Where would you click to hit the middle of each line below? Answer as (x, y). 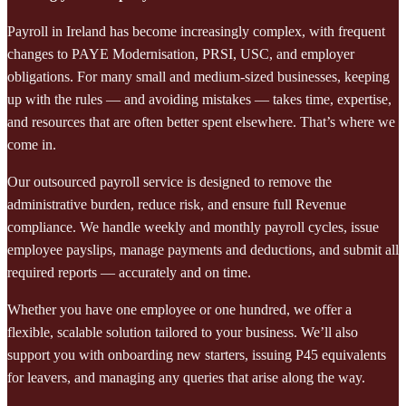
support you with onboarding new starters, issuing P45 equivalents (197, 354)
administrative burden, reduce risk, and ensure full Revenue (177, 204)
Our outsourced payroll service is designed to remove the (169, 181)
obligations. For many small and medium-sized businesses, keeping (198, 76)
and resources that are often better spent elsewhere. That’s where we (201, 121)
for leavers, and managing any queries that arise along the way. (186, 377)
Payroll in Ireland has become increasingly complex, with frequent (196, 31)
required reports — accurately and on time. (129, 272)
